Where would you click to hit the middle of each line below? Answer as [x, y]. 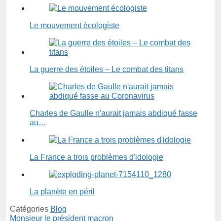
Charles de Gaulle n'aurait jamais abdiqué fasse [113, 113]
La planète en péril [62, 192]
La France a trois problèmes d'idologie [96, 157]
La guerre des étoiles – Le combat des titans [107, 70]
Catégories [30, 209]
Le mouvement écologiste [74, 26]
